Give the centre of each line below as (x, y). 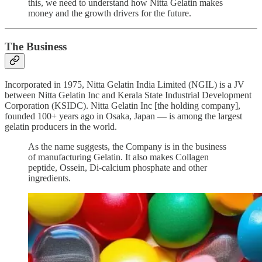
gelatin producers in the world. (61, 127)
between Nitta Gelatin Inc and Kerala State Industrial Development (128, 95)
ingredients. (49, 178)
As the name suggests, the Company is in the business (127, 147)
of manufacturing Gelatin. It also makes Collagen (118, 157)
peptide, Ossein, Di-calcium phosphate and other (118, 168)
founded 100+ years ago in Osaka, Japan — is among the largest (123, 116)
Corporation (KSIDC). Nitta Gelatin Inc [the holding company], (123, 106)
